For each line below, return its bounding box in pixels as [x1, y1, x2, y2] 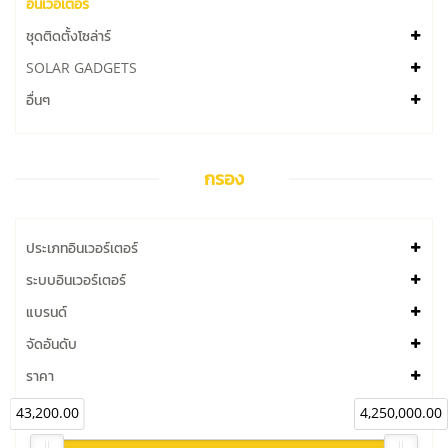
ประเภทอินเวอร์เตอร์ [26, 238, 138, 259]
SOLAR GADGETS [26, 58, 137, 79]
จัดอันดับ [26, 334, 77, 355]
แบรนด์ [26, 302, 67, 323]
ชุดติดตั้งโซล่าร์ [26, 26, 111, 47]
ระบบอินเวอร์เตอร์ [26, 270, 126, 291]
